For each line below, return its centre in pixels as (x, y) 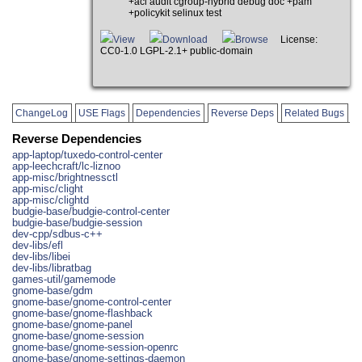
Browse (252, 40)
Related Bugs (315, 114)
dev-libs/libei (41, 256)
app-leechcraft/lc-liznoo (66, 166)
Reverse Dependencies (77, 138)
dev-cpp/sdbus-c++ (57, 234)
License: (293, 40)
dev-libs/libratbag (52, 267)
